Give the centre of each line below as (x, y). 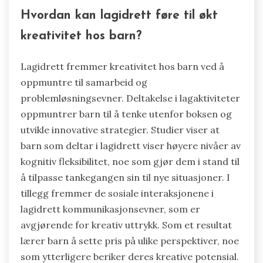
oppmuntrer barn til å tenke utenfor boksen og (126, 114)
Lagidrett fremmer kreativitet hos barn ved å (122, 66)
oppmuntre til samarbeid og (84, 82)
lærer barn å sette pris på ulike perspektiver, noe (130, 240)
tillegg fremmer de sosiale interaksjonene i (117, 193)
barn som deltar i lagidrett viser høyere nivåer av (131, 145)
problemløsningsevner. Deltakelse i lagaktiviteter (130, 98)
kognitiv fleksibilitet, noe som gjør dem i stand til (130, 161)
